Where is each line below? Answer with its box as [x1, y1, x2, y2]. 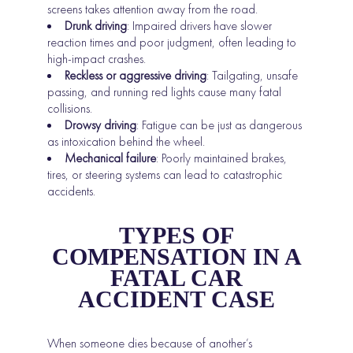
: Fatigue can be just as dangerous [136, 117, 303, 134]
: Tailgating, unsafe [206, 67, 299, 84]
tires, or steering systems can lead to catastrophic [47, 166, 283, 184]
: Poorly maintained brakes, [156, 150, 288, 167]
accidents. [47, 183, 96, 200]
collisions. [47, 100, 93, 117]
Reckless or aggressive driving [65, 67, 207, 84]
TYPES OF [119, 222, 234, 249]
